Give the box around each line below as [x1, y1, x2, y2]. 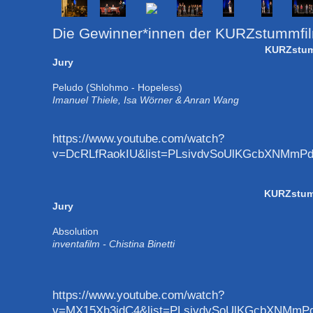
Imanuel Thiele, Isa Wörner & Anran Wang [52, 94, 245, 105]
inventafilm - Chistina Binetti [52, 238, 175, 249]
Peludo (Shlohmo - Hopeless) [52, 81, 202, 93]
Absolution [52, 225, 124, 237]
